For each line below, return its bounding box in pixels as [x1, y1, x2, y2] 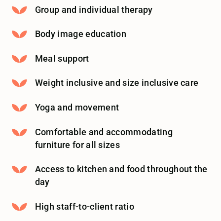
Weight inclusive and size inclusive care [35, 78, 201, 88]
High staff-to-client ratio [35, 201, 135, 212]
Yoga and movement [35, 102, 119, 112]
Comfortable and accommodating [35, 127, 173, 137]
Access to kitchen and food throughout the [35, 164, 208, 175]
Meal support [35, 53, 89, 64]
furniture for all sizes [35, 140, 120, 150]
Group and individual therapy [35, 4, 153, 15]
